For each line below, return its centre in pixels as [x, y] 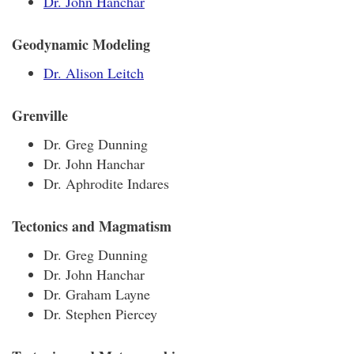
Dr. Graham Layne [97, 294]
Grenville [40, 115]
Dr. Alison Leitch [94, 73]
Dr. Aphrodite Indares [106, 183]
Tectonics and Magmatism [92, 226]
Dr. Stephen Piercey [100, 314]
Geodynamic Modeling [81, 44]
